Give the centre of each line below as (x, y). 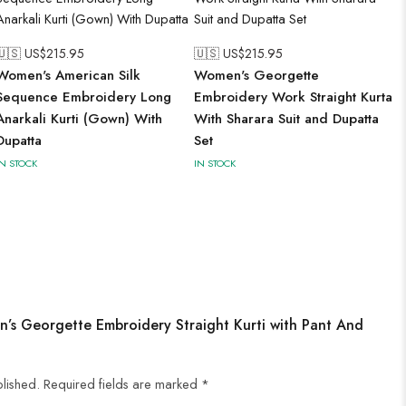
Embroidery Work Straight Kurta (293, 97)
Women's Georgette (256, 75)
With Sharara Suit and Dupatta (286, 119)
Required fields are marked (122, 384)
